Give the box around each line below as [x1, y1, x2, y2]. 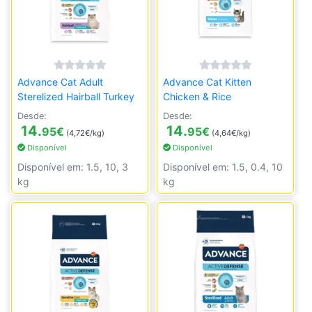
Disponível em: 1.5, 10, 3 [17, 161, 128, 173]
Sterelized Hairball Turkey [17, 91, 134, 102]
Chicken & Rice [163, 91, 232, 102]
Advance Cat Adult [17, 76, 103, 88]
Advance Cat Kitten [163, 76, 252, 88]
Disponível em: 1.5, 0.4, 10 [163, 161, 283, 173]
